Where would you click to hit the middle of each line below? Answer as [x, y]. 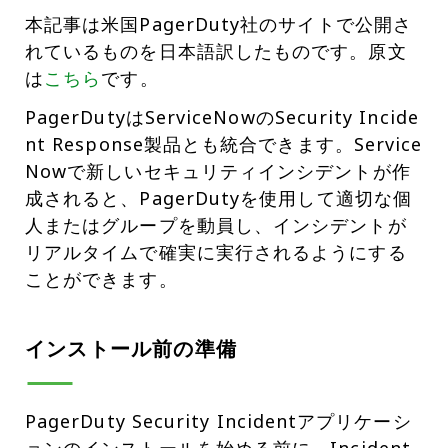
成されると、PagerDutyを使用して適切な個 [218, 198]
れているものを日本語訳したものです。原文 [216, 51]
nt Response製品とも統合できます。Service [224, 144]
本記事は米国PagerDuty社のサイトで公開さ [218, 24]
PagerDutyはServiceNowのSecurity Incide [222, 117]
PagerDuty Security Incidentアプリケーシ [218, 421]
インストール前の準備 [131, 349]
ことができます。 [101, 279]
